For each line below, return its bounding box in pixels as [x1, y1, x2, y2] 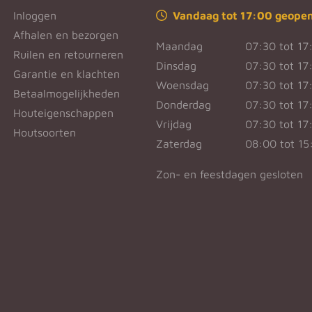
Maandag [155, 39, 203, 52]
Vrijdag [155, 117, 192, 130]
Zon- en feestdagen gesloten [155, 167, 303, 180]
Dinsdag [155, 58, 196, 72]
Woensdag [155, 78, 209, 91]
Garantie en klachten [13, 67, 120, 80]
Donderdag [155, 97, 211, 111]
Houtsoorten [13, 125, 76, 139]
